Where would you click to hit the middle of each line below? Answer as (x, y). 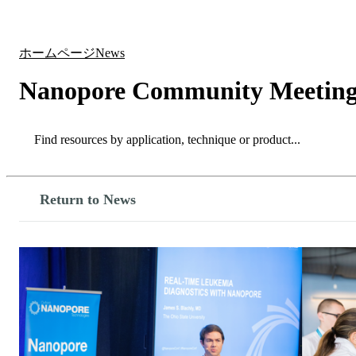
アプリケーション (203, 20)
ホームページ (57, 53)
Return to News (88, 199)
